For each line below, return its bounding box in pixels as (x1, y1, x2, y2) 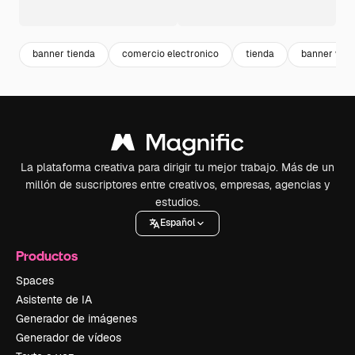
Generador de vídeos (16, 330, 121, 345)
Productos (16, 246, 78, 264)
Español (160, 216, 195, 230)
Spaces (16, 273, 54, 288)
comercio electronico (122, 48, 219, 61)
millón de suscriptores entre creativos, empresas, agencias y (25, 177, 330, 192)
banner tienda (32, 48, 95, 61)
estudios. (155, 194, 200, 209)
